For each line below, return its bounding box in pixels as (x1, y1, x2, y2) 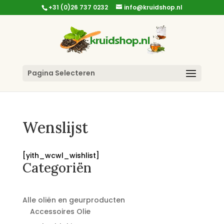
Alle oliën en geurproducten (22, 195, 125, 205)
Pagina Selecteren (27, 68, 95, 78)
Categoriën (22, 159, 91, 176)
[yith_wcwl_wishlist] (22, 150, 99, 160)
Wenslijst (22, 118, 88, 137)
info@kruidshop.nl (123, 3, 182, 11)
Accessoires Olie (29, 206, 90, 216)
